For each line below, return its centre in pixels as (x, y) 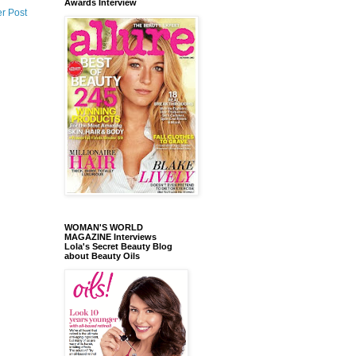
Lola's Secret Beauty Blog (118, 246)
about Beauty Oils (102, 255)
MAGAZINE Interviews (110, 236)
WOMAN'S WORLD (104, 227)
